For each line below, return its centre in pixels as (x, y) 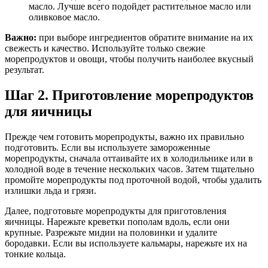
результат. (25, 70)
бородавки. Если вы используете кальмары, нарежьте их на (126, 243)
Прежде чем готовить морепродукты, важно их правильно (124, 137)
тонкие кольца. (35, 254)
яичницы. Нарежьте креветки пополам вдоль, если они (117, 222)
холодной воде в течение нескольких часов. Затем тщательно (130, 169)
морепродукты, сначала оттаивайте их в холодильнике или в (129, 159)
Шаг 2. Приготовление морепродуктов (129, 95)
